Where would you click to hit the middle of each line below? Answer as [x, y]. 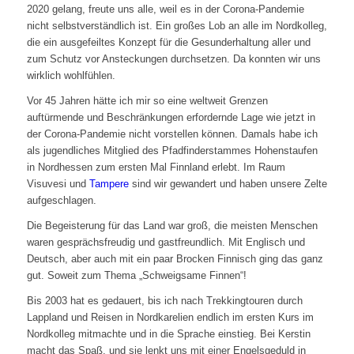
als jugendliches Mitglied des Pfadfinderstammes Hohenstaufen [172, 151]
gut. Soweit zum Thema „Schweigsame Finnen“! [136, 276]
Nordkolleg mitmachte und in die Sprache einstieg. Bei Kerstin [168, 334]
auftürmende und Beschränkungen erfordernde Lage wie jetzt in [171, 118]
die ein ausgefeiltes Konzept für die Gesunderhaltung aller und [168, 43]
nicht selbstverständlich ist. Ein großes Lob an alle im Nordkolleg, [177, 26]
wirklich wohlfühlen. [71, 76]
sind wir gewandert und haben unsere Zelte [228, 184]
